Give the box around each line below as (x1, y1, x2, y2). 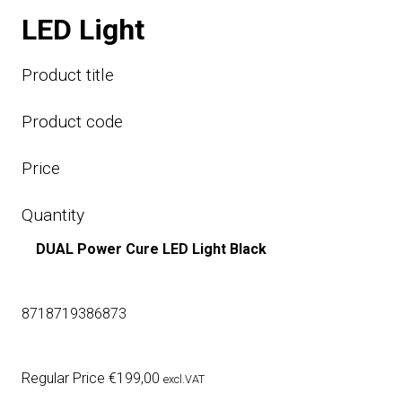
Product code (22, 111, 123, 133)
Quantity (22, 205, 84, 226)
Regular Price (22, 370, 109, 388)
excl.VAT (163, 372, 205, 387)
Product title (22, 65, 114, 86)
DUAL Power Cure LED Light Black (36, 240, 267, 258)
